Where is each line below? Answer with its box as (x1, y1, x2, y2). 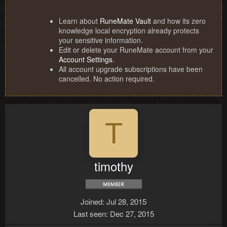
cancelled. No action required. (59, 73, 155, 84)
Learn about (59, 16, 100, 26)
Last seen (73, 208, 106, 219)
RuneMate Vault (100, 16, 151, 26)
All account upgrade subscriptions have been (59, 64, 203, 74)
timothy (94, 157, 133, 175)
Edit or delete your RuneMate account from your (59, 45, 213, 55)
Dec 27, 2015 (109, 208, 154, 219)
